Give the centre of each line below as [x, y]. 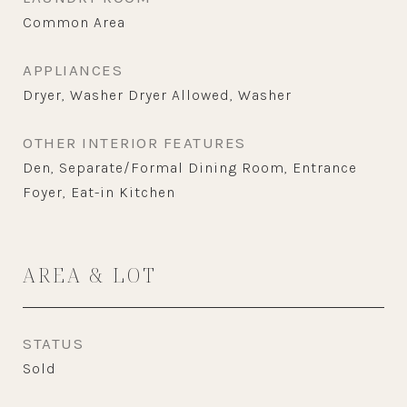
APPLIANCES [73, 70]
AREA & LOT [90, 275]
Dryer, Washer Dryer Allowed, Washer [157, 95]
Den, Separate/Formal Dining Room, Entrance [190, 168]
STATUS [53, 343]
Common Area [74, 22]
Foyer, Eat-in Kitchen [99, 192]
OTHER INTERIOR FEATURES [134, 143]
